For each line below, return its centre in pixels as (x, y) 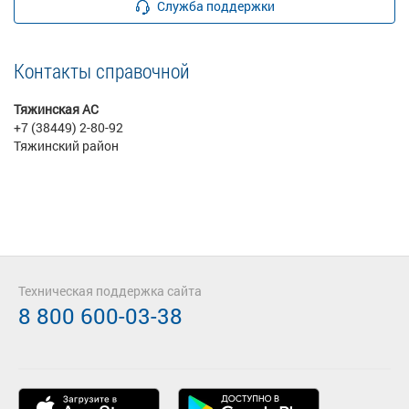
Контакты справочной (102, 71)
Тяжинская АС (56, 109)
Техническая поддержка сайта (110, 291)
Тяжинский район (66, 146)
